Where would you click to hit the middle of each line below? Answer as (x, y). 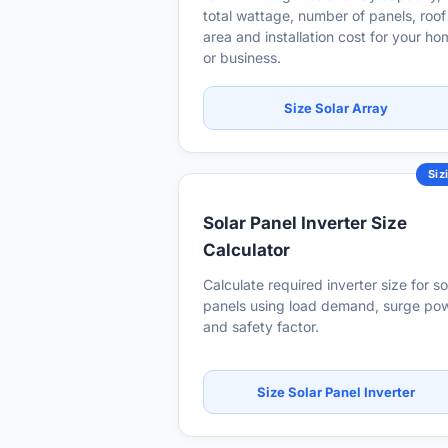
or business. (242, 57)
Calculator (246, 250)
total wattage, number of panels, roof (324, 15)
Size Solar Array (336, 108)
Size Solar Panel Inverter (336, 392)
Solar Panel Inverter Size (305, 223)
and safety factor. (261, 326)
